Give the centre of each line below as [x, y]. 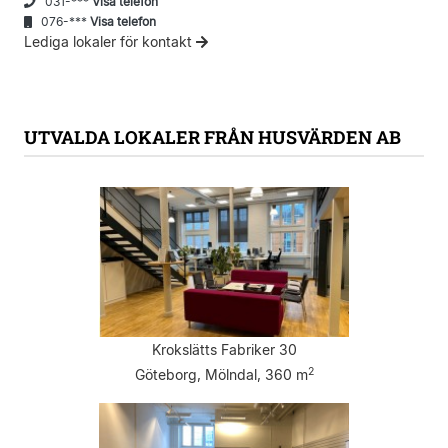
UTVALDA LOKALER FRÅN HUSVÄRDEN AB [212, 137]
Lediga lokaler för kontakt [110, 42]
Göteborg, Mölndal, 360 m [221, 375]
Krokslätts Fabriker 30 [224, 350]
